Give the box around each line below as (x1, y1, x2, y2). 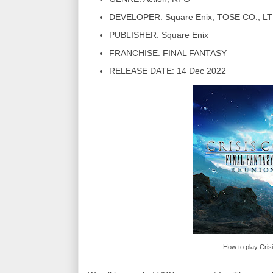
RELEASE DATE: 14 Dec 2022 (109, 66, 226, 76)
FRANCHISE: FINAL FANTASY (109, 48, 227, 58)
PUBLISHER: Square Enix (109, 30, 208, 40)
